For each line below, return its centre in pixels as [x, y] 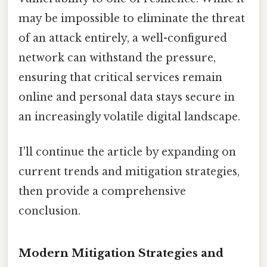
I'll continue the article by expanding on [127, 152]
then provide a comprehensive [102, 192]
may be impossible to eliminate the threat [132, 18]
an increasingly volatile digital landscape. [129, 117]
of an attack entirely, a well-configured [123, 38]
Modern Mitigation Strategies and [121, 253]
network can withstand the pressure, [117, 58]
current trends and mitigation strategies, [129, 172]
